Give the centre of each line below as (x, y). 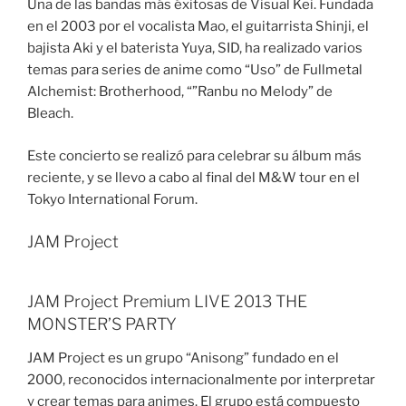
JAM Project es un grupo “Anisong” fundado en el (183, 358)
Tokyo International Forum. (112, 199)
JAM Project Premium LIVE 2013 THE (167, 301)
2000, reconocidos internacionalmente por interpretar (201, 380)
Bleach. (50, 114)
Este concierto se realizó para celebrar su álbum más (194, 155)
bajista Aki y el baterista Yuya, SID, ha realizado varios (195, 48)
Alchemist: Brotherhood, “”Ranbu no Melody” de (180, 92)
